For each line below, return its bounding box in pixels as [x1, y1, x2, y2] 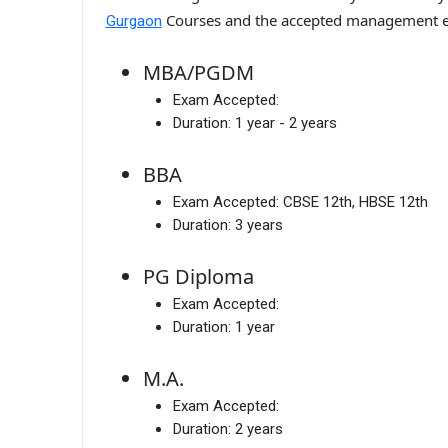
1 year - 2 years [235, 113, 337, 132]
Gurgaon [105, 12, 162, 31]
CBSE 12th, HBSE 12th [283, 192, 428, 211]
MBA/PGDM [143, 58, 254, 86]
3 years [235, 215, 283, 234]
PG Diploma [143, 262, 254, 290]
